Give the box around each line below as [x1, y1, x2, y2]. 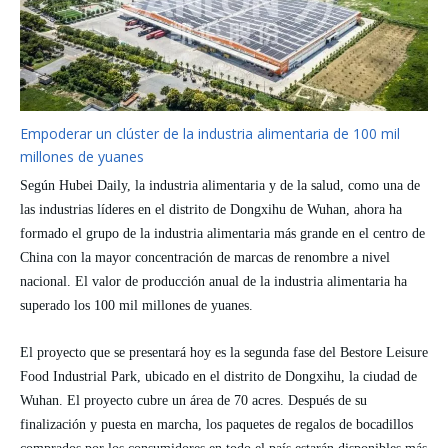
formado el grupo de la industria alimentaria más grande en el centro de [20, 225, 425, 241]
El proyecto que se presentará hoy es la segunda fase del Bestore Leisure [20, 344, 428, 360]
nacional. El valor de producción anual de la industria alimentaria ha [20, 273, 407, 289]
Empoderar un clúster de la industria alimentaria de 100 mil [20, 123, 400, 143]
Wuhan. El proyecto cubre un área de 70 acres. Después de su [20, 392, 367, 408]
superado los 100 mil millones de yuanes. [20, 297, 253, 313]
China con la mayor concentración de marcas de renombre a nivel [20, 249, 390, 265]
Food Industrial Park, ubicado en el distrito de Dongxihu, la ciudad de [20, 368, 417, 384]
